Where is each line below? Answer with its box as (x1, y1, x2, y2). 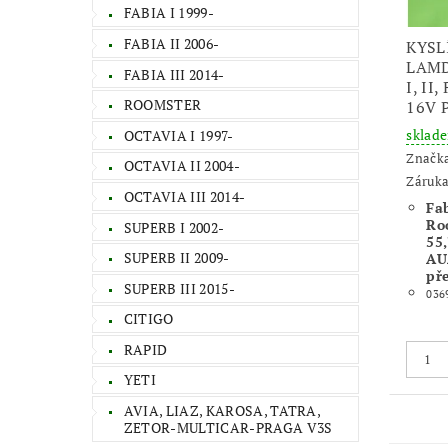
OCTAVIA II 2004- (123, 156, 240, 176)
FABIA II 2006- (123, 33, 220, 53)
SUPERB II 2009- (123, 248, 230, 268)
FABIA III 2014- (123, 64, 225, 84)
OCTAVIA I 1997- (123, 125, 234, 145)
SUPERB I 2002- (123, 217, 225, 237)
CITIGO (123, 309, 174, 329)
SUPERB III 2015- (123, 278, 235, 298)
